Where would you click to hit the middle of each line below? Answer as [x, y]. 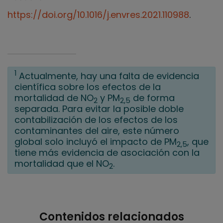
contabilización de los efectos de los [96, 120]
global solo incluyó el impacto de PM [95, 142]
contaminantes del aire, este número [97, 131]
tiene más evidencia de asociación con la [107, 153]
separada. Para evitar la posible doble [99, 109]
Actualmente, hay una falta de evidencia [109, 76]
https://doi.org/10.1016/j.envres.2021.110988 [98, 15]
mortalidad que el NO [61, 164]
